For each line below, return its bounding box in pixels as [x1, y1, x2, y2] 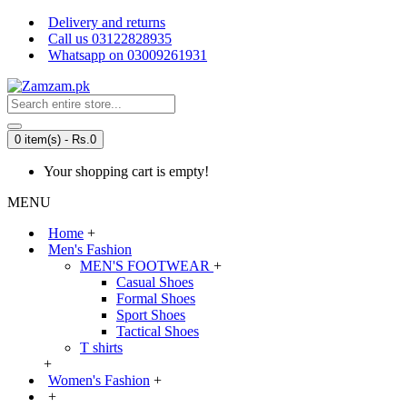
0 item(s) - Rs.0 [15, 133, 96, 146]
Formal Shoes [116, 291, 195, 306]
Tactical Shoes [116, 323, 199, 339]
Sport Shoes [116, 307, 185, 323]
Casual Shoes [116, 274, 194, 290]
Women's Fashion [48, 372, 150, 388]
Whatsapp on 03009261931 [48, 47, 207, 63]
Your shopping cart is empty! [44, 164, 209, 179]
